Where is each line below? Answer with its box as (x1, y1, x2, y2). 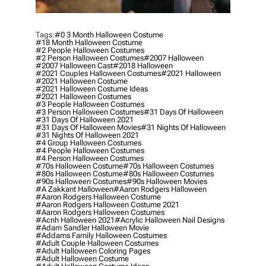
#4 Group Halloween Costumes (36, 138, 141, 148)
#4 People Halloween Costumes (36, 146, 144, 156)
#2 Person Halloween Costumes (36, 53, 144, 63)
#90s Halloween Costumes (36, 177, 126, 186)
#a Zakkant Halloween (36, 185, 113, 194)
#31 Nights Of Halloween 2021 (36, 131, 139, 140)
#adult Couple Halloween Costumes (36, 239, 159, 248)
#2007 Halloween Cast (36, 61, 113, 71)
